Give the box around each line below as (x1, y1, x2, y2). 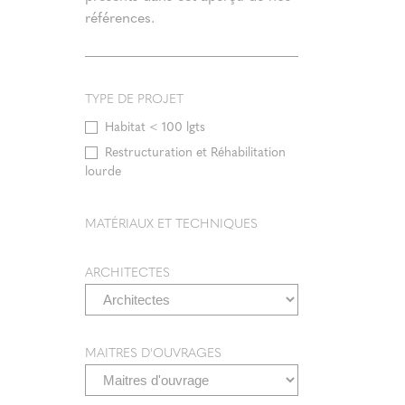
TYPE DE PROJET (85, 89, 184, 107)
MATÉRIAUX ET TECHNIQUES (85, 213, 258, 231)
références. (85, 6, 155, 27)
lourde (85, 161, 121, 179)
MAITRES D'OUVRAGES (85, 343, 221, 361)
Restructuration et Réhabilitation (105, 142, 287, 160)
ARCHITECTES (85, 262, 170, 280)
